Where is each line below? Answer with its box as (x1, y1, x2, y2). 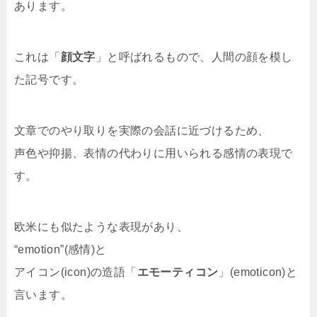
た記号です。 (14, 74, 84, 86)
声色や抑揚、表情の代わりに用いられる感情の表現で (14, 147, 293, 159)
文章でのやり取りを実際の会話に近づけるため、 (14, 125, 270, 137)
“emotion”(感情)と (14, 243, 107, 255)
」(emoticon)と (218, 266, 298, 278)
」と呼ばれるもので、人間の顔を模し (95, 51, 293, 63)
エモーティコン (137, 266, 219, 278)
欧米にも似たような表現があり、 (14, 221, 188, 233)
